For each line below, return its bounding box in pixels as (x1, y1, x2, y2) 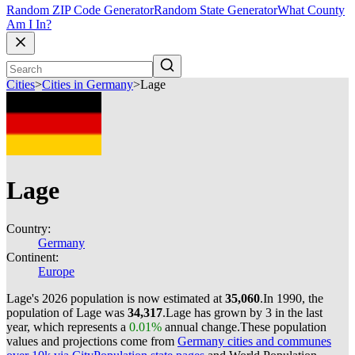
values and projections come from (6, 334, 177, 348)
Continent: (6, 250, 59, 264)
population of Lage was (6, 306, 128, 319)
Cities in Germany (42, 78, 133, 92)
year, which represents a (6, 320, 129, 334)
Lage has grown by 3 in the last (166, 306, 323, 319)
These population (240, 320, 326, 334)
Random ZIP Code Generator (6, 3, 154, 17)
